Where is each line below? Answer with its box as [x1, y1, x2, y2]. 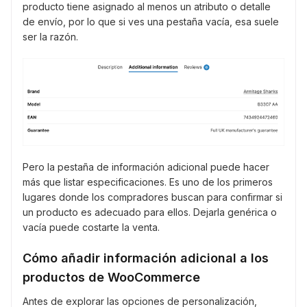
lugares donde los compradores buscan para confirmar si [23, 191, 282, 203]
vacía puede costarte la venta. [23, 221, 160, 233]
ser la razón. [23, 30, 78, 42]
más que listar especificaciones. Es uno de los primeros [23, 175, 273, 188]
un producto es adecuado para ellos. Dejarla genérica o [23, 206, 277, 218]
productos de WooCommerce [23, 269, 200, 284]
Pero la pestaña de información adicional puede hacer [23, 160, 269, 173]
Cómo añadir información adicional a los [23, 250, 269, 265]
